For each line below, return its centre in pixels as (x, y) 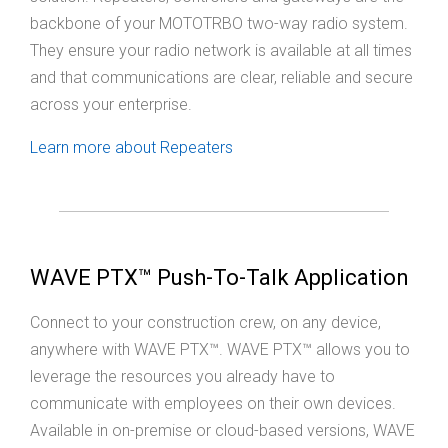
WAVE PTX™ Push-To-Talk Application (219, 278)
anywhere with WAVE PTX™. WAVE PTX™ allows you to (220, 350)
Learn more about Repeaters (131, 148)
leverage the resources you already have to (182, 377)
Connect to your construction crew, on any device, (205, 323)
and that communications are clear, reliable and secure (221, 78)
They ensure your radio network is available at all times (221, 51)
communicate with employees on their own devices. (213, 404)
